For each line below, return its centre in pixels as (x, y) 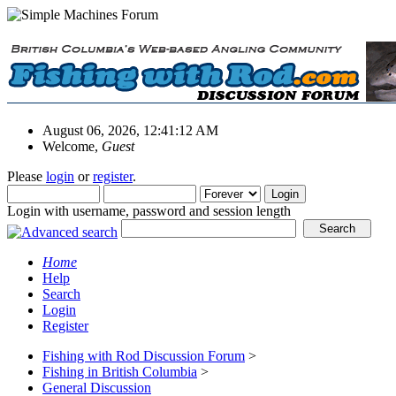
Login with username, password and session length (149, 210)
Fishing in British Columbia (120, 371)
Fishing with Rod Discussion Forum (144, 355)
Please (27, 176)
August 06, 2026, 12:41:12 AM (130, 130)
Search (61, 293)
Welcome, (72, 146)
